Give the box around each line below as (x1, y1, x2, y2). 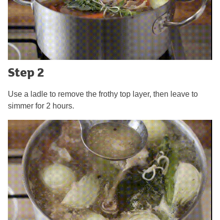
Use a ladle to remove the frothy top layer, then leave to (8, 90, 198, 99)
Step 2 (8, 63, 44, 81)
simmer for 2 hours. (8, 102, 74, 110)
